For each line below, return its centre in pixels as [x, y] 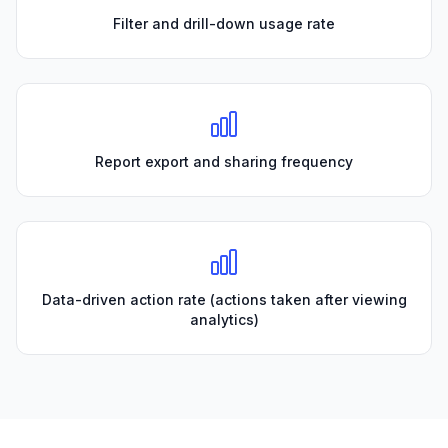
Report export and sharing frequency [224, 161]
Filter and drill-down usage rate [224, 23]
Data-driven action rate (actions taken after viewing [224, 299]
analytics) [224, 319]
